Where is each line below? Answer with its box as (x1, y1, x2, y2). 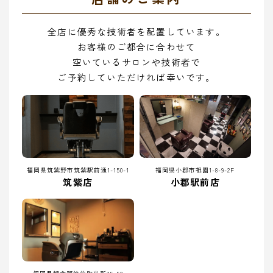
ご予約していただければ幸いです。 (57, 71, 216, 84)
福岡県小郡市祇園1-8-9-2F (155, 165, 235, 174)
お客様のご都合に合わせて (77, 40, 196, 54)
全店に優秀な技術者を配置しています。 (48, 25, 225, 38)
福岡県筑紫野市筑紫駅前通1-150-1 (26, 165, 129, 174)
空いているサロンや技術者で (72, 55, 201, 69)
